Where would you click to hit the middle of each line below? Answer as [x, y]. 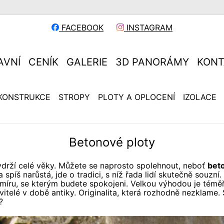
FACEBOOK [81, 27]
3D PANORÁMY [152, 62]
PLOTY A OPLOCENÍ [136, 97]
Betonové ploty [112, 142]
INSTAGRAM [148, 27]
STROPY [74, 97]
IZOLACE [200, 97]
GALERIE [87, 62]
